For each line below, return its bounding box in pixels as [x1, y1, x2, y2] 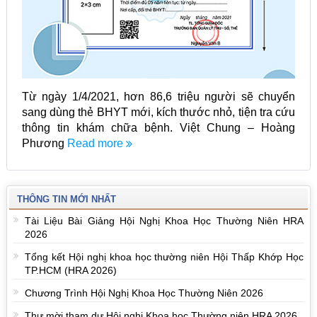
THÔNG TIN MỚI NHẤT [16, 193, 116, 204]
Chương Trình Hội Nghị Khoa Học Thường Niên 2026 [24, 287, 263, 299]
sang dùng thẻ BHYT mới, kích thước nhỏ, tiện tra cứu [21, 106, 296, 119]
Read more [67, 137, 126, 150]
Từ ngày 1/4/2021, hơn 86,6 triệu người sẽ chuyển [21, 91, 296, 103]
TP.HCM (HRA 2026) [24, 264, 117, 276]
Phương [21, 137, 67, 150]
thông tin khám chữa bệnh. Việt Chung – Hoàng [21, 122, 296, 134]
